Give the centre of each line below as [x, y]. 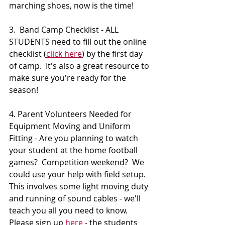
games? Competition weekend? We [78, 162]
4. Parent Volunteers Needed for [71, 114]
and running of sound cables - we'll [76, 199]
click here [64, 54]
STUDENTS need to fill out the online [79, 42]
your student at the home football [74, 150]
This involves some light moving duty [80, 187]
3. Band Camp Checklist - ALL [65, 30]
